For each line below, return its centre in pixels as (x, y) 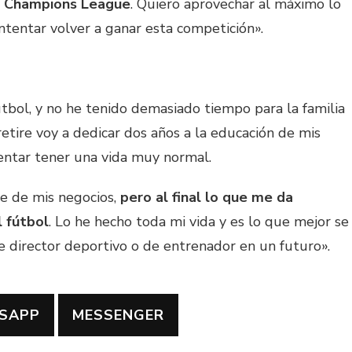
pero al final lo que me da (207, 198)
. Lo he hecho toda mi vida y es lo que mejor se (199, 222)
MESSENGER (118, 315)
